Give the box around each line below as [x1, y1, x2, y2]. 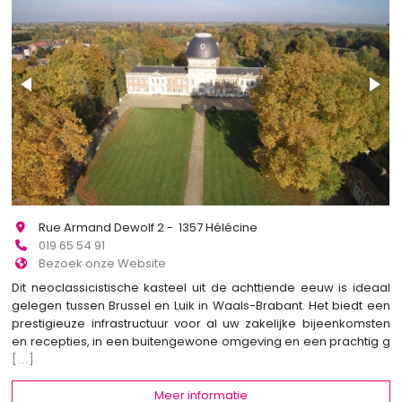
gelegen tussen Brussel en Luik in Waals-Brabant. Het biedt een [12, 296, 390, 314]
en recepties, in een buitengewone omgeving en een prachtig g [12, 332, 390, 350]
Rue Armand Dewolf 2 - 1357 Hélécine [39, 219, 258, 237]
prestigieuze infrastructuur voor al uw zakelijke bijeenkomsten [12, 314, 390, 332]
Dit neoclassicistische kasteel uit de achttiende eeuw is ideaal [12, 278, 390, 296]
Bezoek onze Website [39, 255, 167, 273]
